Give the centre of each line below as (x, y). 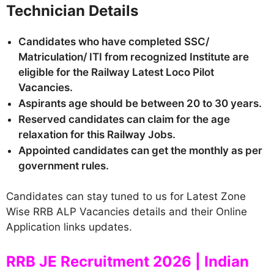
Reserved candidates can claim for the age (124, 119)
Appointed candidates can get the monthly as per (140, 150)
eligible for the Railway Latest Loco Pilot (116, 72)
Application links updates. (69, 227)
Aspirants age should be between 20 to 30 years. (140, 103)
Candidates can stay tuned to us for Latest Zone (126, 196)
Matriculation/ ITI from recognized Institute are (134, 57)
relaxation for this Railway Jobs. (97, 134)
